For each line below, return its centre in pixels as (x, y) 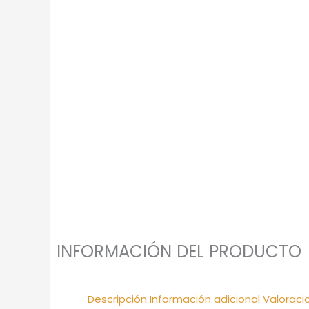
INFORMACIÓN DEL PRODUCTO (179, 252)
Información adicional (205, 299)
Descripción (117, 299)
